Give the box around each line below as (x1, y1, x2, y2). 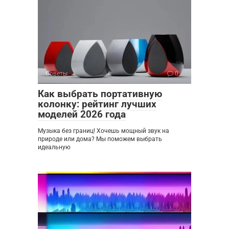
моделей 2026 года (38, 108, 126, 120)
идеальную (38, 143, 71, 151)
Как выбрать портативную (38, 87, 162, 100)
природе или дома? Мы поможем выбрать (38, 135, 162, 143)
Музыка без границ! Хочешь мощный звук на (38, 127, 169, 134)
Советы (45, 70, 67, 77)
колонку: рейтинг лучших (38, 98, 156, 110)
